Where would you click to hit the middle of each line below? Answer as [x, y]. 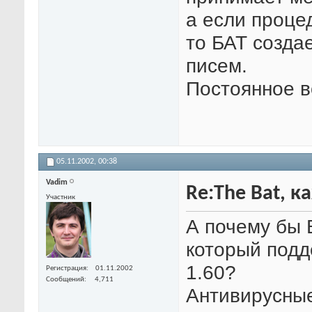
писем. [217, 65]
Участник [61, 197]
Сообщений [65, 280]
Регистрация [66, 268]
